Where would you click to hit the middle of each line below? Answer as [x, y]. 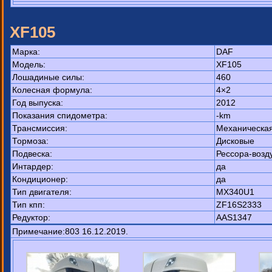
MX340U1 [235, 192]
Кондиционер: [40, 179]
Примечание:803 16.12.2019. [70, 231]
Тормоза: [30, 141]
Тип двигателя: [42, 192]
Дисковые [235, 141]
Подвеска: [32, 154]
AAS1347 [234, 217]
